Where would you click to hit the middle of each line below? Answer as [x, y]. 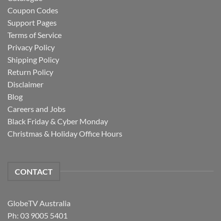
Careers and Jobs [37, 109]
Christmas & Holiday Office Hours [65, 134]
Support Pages [32, 23]
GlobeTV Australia [39, 203]
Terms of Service [35, 35]
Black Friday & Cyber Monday [58, 121]
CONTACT [34, 171]
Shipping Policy [33, 60]
